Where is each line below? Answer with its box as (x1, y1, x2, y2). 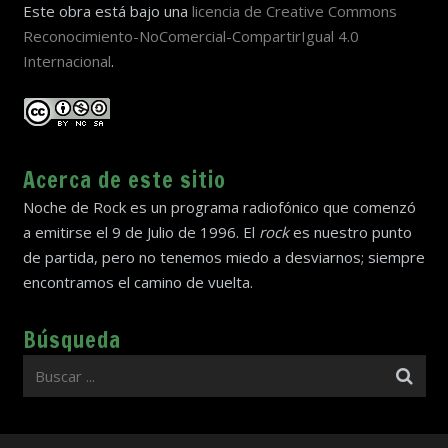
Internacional (22, 51, 111, 72)
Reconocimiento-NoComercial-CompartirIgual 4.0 (22, 26, 359, 47)
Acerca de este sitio (22, 163, 226, 195)
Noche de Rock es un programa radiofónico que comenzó (22, 196, 416, 217)
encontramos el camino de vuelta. (22, 271, 253, 292)
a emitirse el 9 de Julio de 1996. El (22, 221, 259, 242)
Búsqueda (22, 323, 121, 355)
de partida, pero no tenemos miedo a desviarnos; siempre (22, 246, 425, 267)
